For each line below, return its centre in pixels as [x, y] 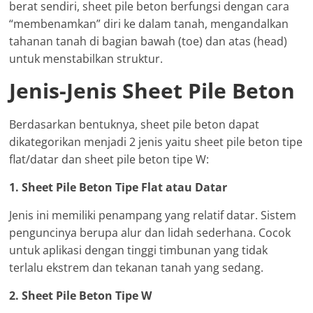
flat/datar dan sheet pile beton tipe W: [109, 159]
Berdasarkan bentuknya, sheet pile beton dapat [134, 124]
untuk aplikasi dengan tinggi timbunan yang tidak [139, 250]
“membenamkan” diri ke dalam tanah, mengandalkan [149, 23]
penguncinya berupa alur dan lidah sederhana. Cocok [150, 232]
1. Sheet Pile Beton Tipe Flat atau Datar [118, 187]
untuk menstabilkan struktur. [86, 58]
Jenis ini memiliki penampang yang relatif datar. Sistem [153, 215]
